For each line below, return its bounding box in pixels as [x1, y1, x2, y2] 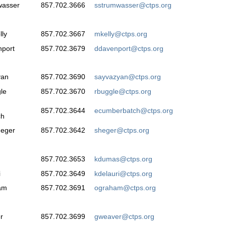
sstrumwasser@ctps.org [94, 1, 172, 10]
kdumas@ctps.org [94, 154, 152, 163]
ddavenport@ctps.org [94, 44, 163, 52]
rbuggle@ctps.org [94, 87, 151, 95]
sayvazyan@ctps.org [94, 72, 161, 81]
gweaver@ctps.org [94, 212, 154, 220]
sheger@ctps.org [94, 126, 149, 135]
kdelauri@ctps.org [94, 169, 152, 178]
